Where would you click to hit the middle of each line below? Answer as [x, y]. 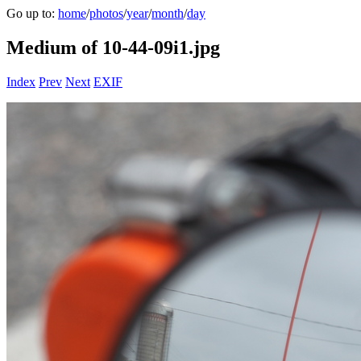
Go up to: [32, 13]
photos [106, 13]
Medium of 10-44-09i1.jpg [113, 47]
